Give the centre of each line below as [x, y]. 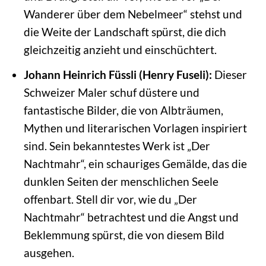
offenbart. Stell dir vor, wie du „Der [110, 199]
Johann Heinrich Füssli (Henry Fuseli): [118, 74]
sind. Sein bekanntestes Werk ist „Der [117, 145]
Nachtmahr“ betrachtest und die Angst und [131, 217]
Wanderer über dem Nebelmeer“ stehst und [133, 14]
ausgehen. [49, 252]
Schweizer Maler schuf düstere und [111, 92]
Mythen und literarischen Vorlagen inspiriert [135, 128]
